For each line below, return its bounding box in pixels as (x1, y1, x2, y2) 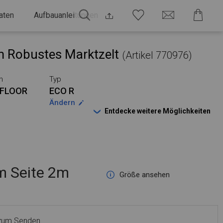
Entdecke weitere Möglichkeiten (105, 107, 211, 115)
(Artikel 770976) (122, 49, 192, 61)
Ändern (49, 98, 75, 107)
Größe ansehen (119, 170, 170, 179)
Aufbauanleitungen (34, 10, 98, 20)
